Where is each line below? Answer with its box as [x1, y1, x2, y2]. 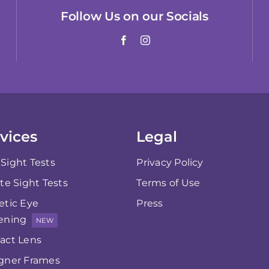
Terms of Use [136, 177, 201, 189]
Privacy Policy [136, 157, 204, 169]
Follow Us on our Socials [61, 8, 208, 23]
